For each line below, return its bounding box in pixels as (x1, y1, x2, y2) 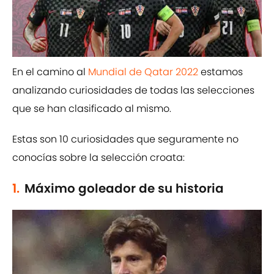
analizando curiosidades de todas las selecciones (12, 83, 254, 98)
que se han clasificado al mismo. (12, 102, 171, 116)
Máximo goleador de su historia (24, 180, 224, 198)
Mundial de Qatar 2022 (88, 65, 198, 80)
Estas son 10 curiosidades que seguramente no (12, 132, 239, 147)
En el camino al (12, 65, 88, 80)
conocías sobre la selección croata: (12, 150, 185, 165)
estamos (198, 65, 243, 80)
